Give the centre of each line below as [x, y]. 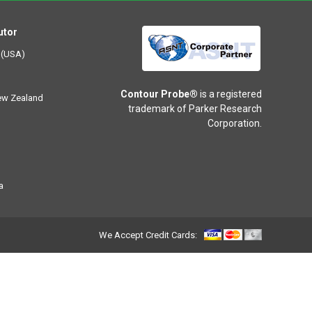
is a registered [230, 94]
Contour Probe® [159, 94]
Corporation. [235, 123]
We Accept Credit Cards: [148, 235]
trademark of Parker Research [195, 109]
